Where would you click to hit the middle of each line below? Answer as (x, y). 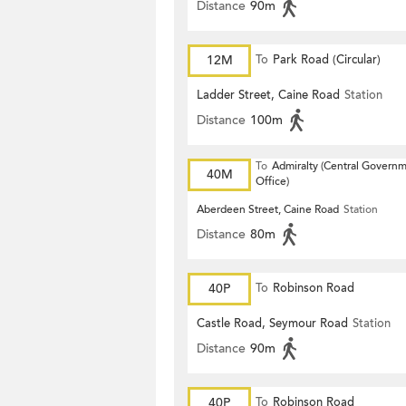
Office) (272, 181)
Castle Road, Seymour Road (272, 324)
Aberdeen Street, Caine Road (268, 209)
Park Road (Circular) (327, 60)
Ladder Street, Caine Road (268, 95)
